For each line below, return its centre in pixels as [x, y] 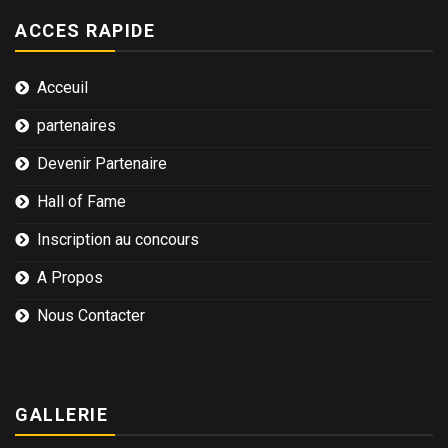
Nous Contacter [91, 316]
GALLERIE [61, 415]
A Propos [70, 278]
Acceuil [62, 88]
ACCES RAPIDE [85, 31]
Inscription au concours [118, 240]
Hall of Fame [81, 202]
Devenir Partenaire [102, 164]
